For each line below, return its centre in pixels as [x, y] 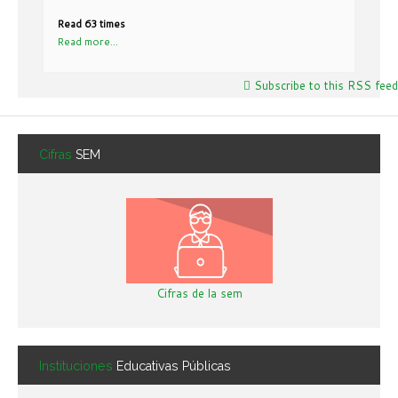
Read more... [88, 42]
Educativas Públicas [174, 366]
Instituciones [78, 366]
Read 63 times [91, 24]
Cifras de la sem [199, 294]
